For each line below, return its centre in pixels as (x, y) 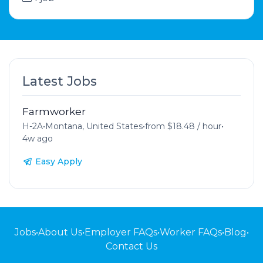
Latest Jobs (59, 81)
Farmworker (54, 111)
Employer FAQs (121, 232)
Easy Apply (58, 161)
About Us (60, 232)
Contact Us (131, 246)
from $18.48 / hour (183, 126)
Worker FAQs (190, 232)
